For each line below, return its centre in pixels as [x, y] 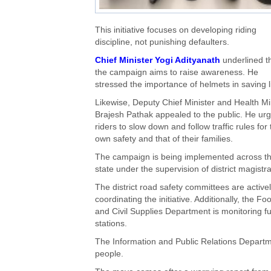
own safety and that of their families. [164, 139]
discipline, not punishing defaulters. [162, 42]
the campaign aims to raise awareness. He [177, 73]
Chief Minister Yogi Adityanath [158, 60]
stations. [111, 224]
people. [109, 254]
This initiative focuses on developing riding [176, 30]
